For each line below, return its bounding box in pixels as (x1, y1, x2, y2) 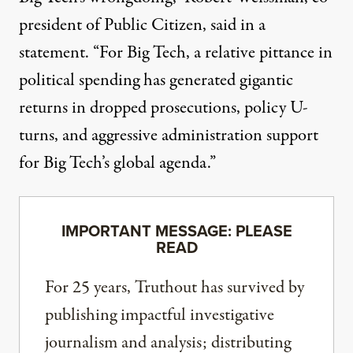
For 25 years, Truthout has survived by (45, 275, 304, 301)
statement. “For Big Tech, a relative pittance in (19, 40, 333, 66)
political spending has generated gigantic (19, 68, 293, 94)
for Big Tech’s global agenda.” (19, 150, 216, 176)
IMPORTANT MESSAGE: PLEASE (61, 219, 292, 243)
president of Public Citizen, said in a (19, 13, 266, 39)
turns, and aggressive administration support (19, 123, 318, 149)
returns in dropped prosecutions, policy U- (19, 95, 308, 121)
